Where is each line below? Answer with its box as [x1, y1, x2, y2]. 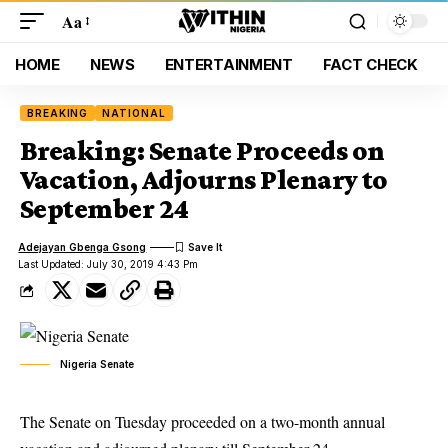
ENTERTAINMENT [164, 54, 293, 74]
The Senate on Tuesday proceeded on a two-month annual [20, 411, 385, 432]
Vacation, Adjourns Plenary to [20, 164, 388, 195]
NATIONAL [102, 107, 166, 119]
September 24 [20, 193, 189, 224]
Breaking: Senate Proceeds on [20, 135, 385, 166]
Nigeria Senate [60, 358, 134, 370]
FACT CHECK [322, 54, 418, 74]
